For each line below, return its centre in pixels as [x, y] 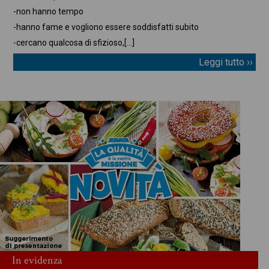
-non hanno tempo [49, 11]
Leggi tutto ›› [225, 62]
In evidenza [37, 260]
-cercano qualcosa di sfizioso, [69, 42]
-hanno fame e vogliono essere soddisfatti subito [106, 27]
